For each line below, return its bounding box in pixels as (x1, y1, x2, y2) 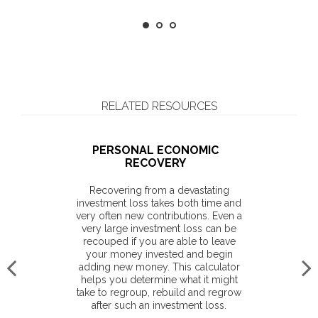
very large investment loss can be (82, 223, 236, 234)
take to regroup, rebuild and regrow (77, 287, 241, 298)
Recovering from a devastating (89, 185, 229, 196)
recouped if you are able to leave (82, 236, 236, 247)
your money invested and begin (85, 248, 233, 260)
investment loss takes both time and (77, 197, 241, 209)
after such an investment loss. (92, 300, 226, 311)
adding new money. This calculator (78, 261, 240, 273)
